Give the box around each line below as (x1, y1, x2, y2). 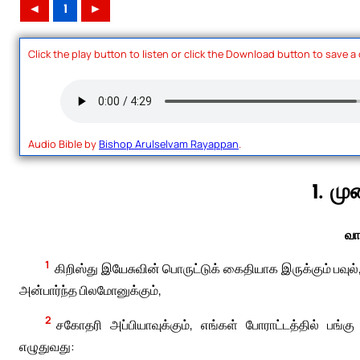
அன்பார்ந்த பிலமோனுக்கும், (19, 280, 162, 299)
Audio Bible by (28, 136, 99, 151)
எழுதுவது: (19, 337, 75, 355)
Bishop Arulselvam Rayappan (99, 136, 239, 151)
